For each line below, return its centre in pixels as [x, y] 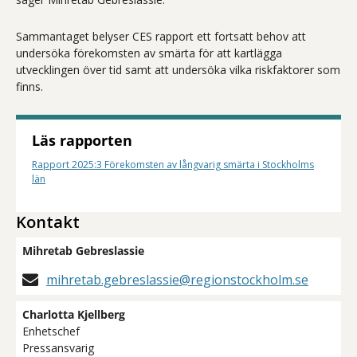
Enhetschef [51, 331]
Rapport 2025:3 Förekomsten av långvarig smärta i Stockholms [173, 165]
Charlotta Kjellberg [74, 315]
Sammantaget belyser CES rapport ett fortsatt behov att [161, 37]
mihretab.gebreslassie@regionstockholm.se [177, 280]
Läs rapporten [82, 141]
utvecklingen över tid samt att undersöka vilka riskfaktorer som [178, 70]
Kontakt [48, 222]
